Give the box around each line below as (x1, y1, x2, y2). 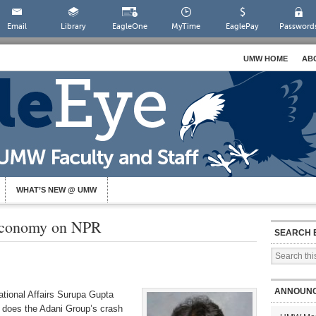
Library (60, 22, 86, 31)
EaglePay (226, 22, 260, 31)
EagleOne (111, 22, 147, 31)
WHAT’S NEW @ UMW (16, 186, 97, 194)
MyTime (171, 22, 201, 31)
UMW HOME (243, 54, 288, 63)
